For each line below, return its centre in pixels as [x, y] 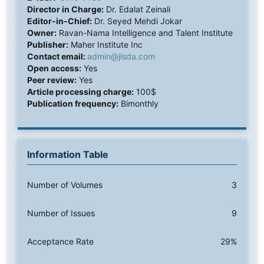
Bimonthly [138, 104]
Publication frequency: [72, 104]
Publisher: [47, 45]
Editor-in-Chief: [59, 21]
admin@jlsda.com [121, 57]
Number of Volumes [65, 185]
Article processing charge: [80, 92]
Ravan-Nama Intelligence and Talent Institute [144, 33]
